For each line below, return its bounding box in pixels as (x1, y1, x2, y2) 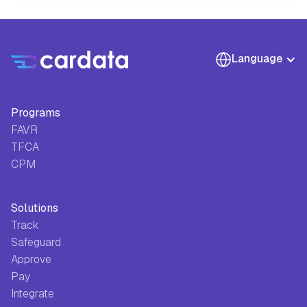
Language (232, 51, 282, 66)
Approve (11, 251, 51, 267)
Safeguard (11, 234, 61, 249)
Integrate (11, 286, 54, 301)
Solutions (11, 200, 58, 215)
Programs (11, 105, 60, 120)
